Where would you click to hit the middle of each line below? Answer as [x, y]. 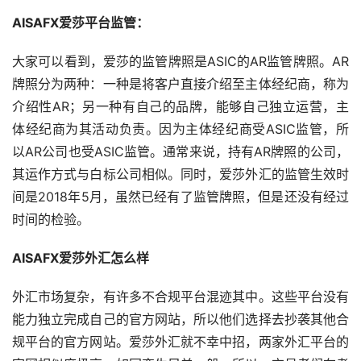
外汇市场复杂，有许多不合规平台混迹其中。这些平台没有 [180, 296]
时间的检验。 [51, 219]
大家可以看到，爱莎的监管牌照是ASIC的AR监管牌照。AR [180, 61]
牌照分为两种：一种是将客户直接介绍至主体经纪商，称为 [180, 83]
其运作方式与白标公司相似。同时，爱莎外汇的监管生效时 [180, 174]
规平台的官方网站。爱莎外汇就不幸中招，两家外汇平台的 [180, 341]
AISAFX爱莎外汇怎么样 [81, 257]
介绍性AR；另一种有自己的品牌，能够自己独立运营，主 [180, 106]
